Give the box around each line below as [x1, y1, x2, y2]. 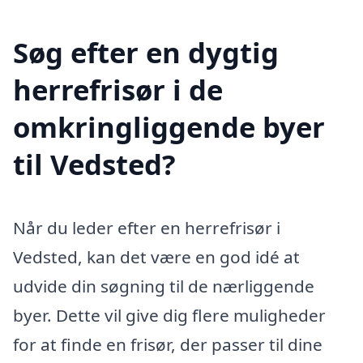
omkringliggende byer [13, 108, 325, 147]
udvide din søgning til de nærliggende [13, 275, 314, 298]
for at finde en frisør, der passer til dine [13, 333, 322, 357]
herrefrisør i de [13, 70, 223, 109]
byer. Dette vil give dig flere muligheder [13, 304, 326, 327]
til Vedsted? [13, 145, 176, 184]
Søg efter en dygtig [13, 33, 279, 72]
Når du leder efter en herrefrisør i [13, 216, 280, 240]
